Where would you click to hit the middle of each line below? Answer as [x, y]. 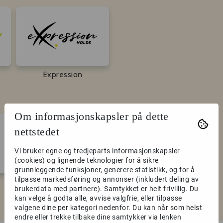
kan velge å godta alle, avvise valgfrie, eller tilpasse [98, 198]
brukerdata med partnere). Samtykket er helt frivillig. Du [107, 188]
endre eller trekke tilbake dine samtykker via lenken [98, 217]
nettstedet [37, 131]
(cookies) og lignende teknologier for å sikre [87, 160]
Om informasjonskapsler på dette [92, 116]
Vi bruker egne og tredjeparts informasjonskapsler [97, 151]
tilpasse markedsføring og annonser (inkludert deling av [107, 179]
